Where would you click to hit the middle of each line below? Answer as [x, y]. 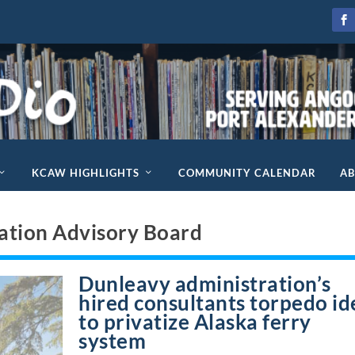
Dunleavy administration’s [205, 283]
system [113, 340]
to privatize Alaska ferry [195, 321]
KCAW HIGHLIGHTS [85, 172]
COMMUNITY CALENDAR [247, 172]
